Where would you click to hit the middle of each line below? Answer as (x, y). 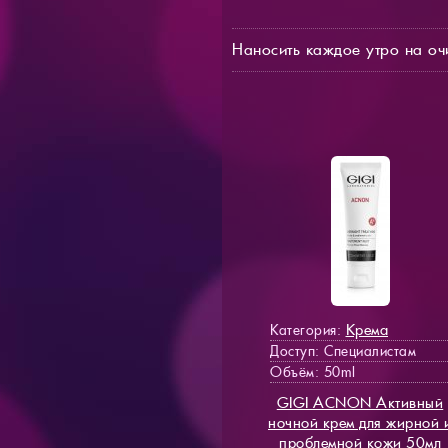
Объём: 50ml (313, 371)
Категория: (308, 329)
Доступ (292, 350)
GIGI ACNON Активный (360, 402)
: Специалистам (365, 350)
